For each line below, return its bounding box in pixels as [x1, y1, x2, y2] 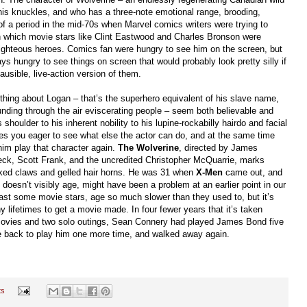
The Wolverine [118, 142, 179, 153]
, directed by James [179, 142, 258, 153]
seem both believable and [172, 105, 273, 116]
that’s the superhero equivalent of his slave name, [81, 93, 279, 103]
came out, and [223, 167, 282, 177]
